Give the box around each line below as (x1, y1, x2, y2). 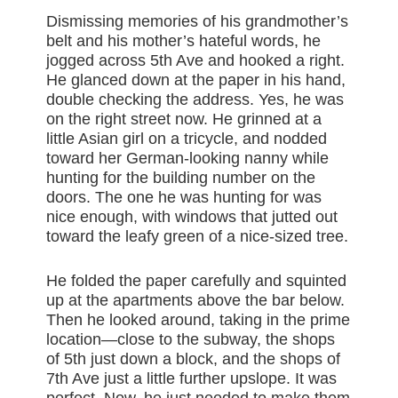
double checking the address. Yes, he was (46, 91, 345, 109)
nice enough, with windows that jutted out (46, 208, 338, 227)
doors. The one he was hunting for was (46, 188, 322, 207)
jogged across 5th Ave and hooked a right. (46, 52, 346, 70)
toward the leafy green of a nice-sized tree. (46, 227, 349, 246)
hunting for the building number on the (46, 169, 316, 187)
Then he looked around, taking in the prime (46, 311, 351, 330)
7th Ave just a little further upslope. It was (46, 370, 338, 388)
